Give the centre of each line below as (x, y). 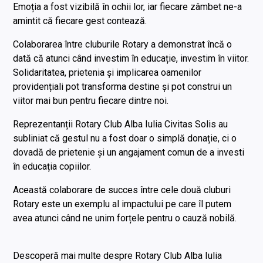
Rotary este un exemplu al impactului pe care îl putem (122, 204)
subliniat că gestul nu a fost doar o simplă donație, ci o (125, 139)
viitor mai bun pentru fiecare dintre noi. (91, 101)
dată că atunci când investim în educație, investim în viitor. (131, 59)
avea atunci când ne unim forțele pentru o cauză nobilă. (125, 218)
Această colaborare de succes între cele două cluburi (122, 190)
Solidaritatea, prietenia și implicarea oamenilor (107, 73)
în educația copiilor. (52, 167)
